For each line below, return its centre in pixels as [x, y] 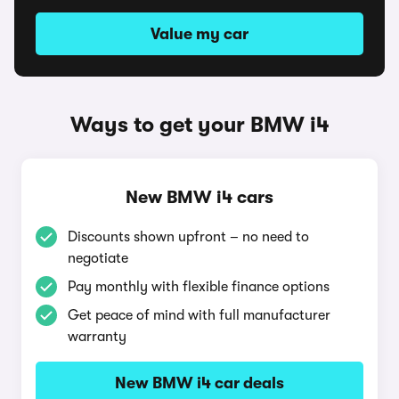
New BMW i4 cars [199, 197]
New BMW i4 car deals [199, 383]
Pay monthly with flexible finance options [199, 287]
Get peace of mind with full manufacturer [199, 315]
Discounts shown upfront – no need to [188, 237]
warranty [97, 337]
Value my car [199, 34]
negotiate [98, 258]
